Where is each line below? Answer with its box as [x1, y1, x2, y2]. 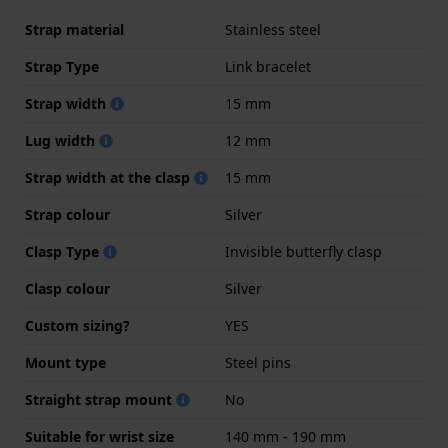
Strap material [25, 20, 124, 40]
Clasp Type [25, 242, 103, 262]
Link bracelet [225, 57, 311, 77]
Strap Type [25, 57, 99, 77]
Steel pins [225, 353, 291, 373]
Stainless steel [225, 20, 321, 40]
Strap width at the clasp [25, 168, 194, 188]
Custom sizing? [25, 316, 130, 336]
